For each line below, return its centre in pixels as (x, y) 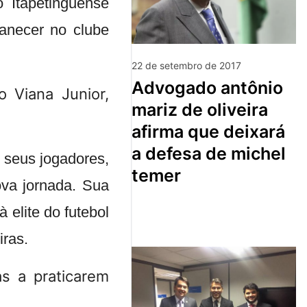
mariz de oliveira (200, 109)
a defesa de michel (209, 153)
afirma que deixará (208, 131)
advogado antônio (138, 87)
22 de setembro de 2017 (186, 65)
